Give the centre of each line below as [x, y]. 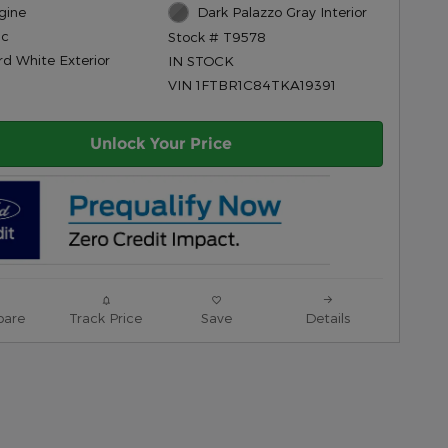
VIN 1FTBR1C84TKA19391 [252, 84]
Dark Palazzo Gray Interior [281, 12]
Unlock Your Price [161, 144]
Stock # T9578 [217, 36]
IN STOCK [201, 60]
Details [327, 318]
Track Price [105, 318]
